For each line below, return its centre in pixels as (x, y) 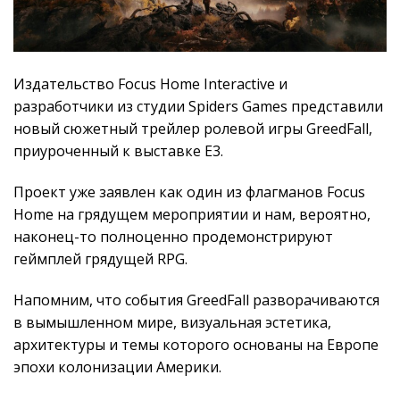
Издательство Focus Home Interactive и (150, 84)
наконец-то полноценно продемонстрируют (173, 236)
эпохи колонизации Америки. (117, 367)
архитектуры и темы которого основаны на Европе (196, 344)
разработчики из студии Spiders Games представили (198, 107)
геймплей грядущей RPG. (100, 258)
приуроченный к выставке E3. (118, 151)
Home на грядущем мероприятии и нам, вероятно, (192, 214)
